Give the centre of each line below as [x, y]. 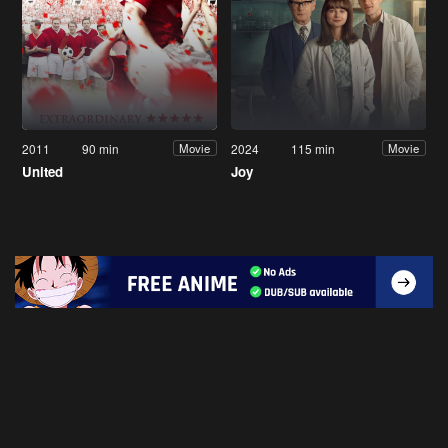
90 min [101, 148]
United [42, 171]
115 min [313, 148]
